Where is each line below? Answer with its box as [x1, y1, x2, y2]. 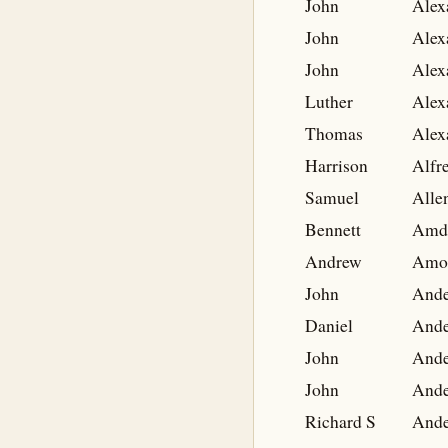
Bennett [305, 218, 361, 241]
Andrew [305, 250, 362, 273]
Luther [305, 90, 353, 113]
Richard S [305, 410, 376, 433]
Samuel [305, 186, 359, 209]
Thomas [305, 122, 363, 145]
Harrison [305, 154, 368, 177]
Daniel [305, 314, 353, 337]
